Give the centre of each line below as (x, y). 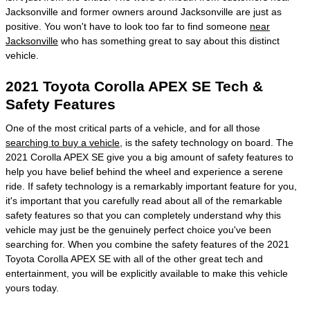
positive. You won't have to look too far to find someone (128, 26)
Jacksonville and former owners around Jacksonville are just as (144, 12)
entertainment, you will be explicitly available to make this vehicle (147, 273)
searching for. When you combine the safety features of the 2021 (147, 244)
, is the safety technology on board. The (207, 142)
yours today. (32, 288)
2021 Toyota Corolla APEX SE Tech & (134, 86)
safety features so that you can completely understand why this (143, 215)
